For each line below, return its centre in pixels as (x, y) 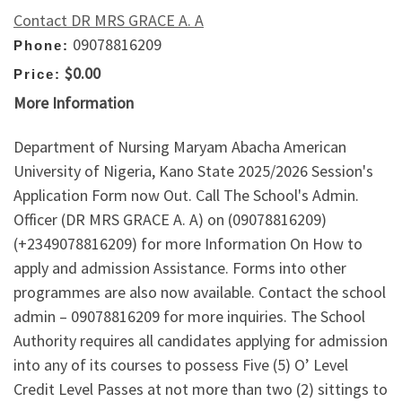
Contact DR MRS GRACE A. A (109, 20)
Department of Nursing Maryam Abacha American (180, 147)
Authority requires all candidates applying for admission (201, 341)
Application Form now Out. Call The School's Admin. (186, 196)
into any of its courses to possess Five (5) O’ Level (181, 365)
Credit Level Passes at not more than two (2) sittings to (201, 389)
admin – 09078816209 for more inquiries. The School (189, 317)
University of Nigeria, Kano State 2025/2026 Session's (193, 171)
